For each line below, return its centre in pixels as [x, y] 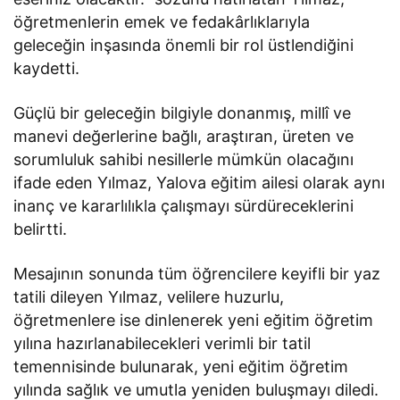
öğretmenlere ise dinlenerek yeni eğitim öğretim [194, 321]
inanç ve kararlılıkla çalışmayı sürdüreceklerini [184, 206]
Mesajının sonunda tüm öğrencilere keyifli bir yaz [197, 274]
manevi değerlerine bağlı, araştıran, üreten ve [184, 137]
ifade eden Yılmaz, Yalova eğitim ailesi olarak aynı [200, 183]
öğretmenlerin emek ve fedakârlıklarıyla [162, 22]
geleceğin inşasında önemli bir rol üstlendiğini [184, 46]
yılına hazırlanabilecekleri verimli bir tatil [162, 344]
